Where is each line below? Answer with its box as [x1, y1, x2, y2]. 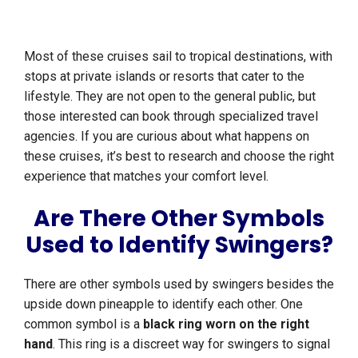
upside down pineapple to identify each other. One [24, 296, 303, 312]
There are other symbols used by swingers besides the [24, 276, 334, 292]
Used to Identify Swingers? [25, 229, 333, 261]
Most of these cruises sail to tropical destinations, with [24, 49, 332, 65]
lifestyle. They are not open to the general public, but [24, 89, 316, 105]
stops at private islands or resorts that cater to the [24, 69, 304, 85]
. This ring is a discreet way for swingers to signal [53, 336, 330, 352]
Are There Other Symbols [34, 203, 324, 235]
